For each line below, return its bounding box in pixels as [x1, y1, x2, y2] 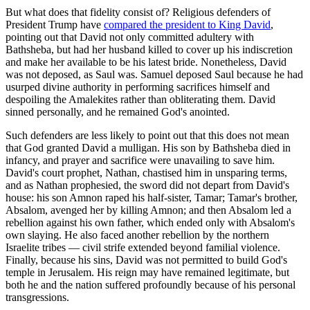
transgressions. [6, 291, 69, 304]
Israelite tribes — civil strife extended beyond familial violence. [6, 241, 280, 254]
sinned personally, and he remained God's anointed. [6, 106, 230, 118]
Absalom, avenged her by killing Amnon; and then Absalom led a [6, 204, 291, 217]
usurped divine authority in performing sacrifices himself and [6, 81, 270, 93]
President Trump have [6, 19, 104, 31]
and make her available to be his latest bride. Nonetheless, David [6, 56, 286, 69]
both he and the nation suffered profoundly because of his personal [6, 279, 295, 291]
